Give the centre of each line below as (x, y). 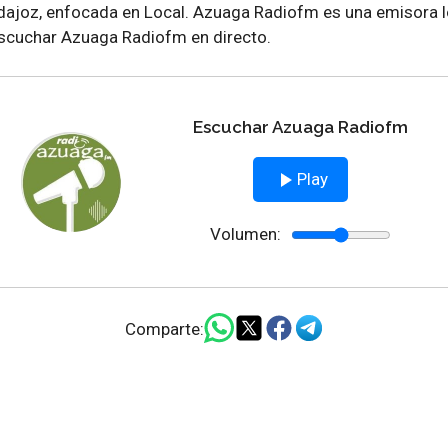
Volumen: (245, 234)
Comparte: (164, 329)
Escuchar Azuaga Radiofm (300, 126)
